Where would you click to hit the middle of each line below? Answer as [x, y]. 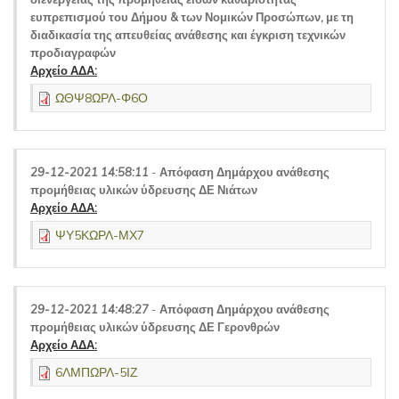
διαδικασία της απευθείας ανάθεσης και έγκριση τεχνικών [188, 35]
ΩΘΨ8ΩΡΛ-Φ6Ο [102, 98]
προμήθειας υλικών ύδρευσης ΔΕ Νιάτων [144, 190]
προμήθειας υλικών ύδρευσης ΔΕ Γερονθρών [155, 327]
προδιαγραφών [73, 53]
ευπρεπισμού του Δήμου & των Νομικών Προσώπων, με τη [192, 17]
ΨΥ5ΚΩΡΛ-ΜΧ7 [100, 235]
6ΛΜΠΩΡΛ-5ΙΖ [97, 372]
